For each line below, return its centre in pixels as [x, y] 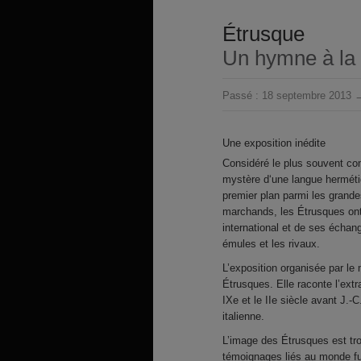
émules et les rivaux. [271, 244]
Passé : [242, 95]
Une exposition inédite [274, 143]
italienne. [243, 316]
